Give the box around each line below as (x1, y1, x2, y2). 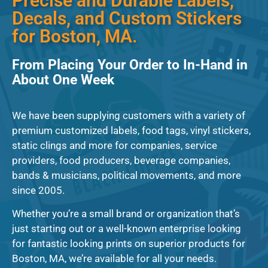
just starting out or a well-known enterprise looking (12, 222, 241, 234)
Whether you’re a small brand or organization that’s (12, 207, 240, 220)
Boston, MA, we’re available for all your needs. (12, 252, 217, 264)
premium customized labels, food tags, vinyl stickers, (12, 124, 251, 136)
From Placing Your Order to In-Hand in (12, 57, 248, 74)
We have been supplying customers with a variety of (12, 109, 245, 121)
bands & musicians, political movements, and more (12, 169, 241, 181)
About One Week (12, 72, 114, 89)
